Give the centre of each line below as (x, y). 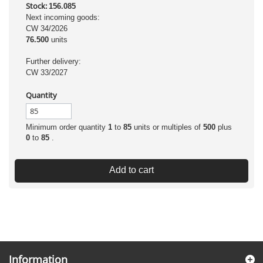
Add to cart (131, 170)
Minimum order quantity (67, 127)
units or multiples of (167, 127)
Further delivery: (53, 61)
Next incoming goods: (63, 17)
